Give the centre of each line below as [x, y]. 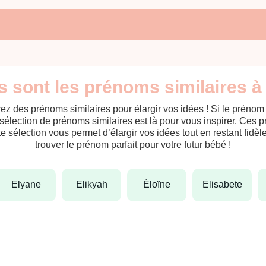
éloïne [160, 185]
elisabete [225, 185]
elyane [29, 185]
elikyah [95, 185]
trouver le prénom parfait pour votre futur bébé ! [133, 144]
